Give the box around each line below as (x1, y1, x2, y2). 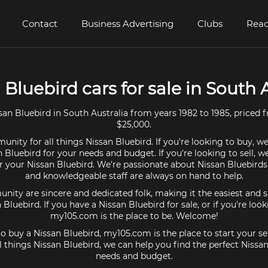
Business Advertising (81, 18, 173, 29)
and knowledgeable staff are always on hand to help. (25, 170, 243, 181)
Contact (22, 18, 57, 29)
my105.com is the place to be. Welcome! (50, 211, 218, 221)
